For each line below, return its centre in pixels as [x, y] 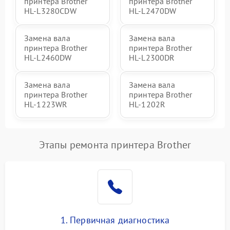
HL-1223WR [46, 104]
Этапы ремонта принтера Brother [115, 145]
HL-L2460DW [48, 57]
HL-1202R [147, 104]
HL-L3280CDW [50, 11]
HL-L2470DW [153, 11]
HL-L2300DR [152, 57]
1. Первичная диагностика [115, 220]
